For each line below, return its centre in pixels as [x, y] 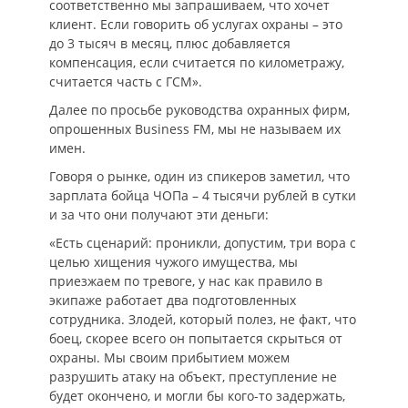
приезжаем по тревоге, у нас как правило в [186, 281]
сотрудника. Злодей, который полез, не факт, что [203, 319]
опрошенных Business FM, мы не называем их [195, 129]
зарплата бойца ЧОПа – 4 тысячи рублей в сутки [203, 195]
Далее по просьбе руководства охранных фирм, [199, 110]
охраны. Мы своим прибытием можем [169, 357]
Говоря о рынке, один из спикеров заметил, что [199, 176]
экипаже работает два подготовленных [173, 300]
